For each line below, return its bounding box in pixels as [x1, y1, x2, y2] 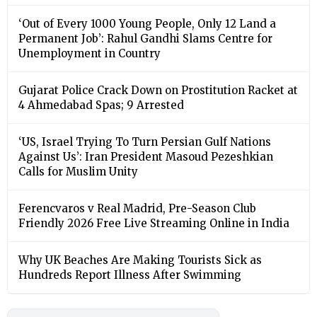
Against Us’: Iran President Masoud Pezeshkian [18, 149, 273, 163]
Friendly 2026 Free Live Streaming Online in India [18, 216, 289, 230]
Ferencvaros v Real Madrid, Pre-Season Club [18, 201, 256, 215]
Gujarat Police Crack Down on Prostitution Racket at [18, 83, 298, 97]
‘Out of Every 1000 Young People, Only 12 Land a [18, 16, 276, 30]
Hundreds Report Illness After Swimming [18, 267, 241, 282]
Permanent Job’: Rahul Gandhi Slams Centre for [18, 31, 272, 45]
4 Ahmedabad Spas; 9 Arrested [18, 98, 184, 112]
